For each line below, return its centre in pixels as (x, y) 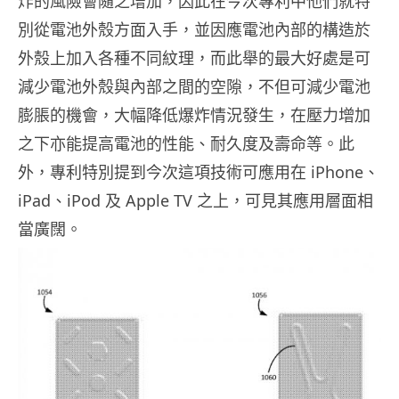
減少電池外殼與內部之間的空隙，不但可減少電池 (194, 86)
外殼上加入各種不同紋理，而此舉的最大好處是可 (194, 57)
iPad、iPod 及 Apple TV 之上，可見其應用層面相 (195, 200)
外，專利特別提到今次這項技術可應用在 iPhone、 (199, 171)
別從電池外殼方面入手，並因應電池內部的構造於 (194, 29)
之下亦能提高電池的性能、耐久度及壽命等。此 (186, 143)
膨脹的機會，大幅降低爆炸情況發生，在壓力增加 (194, 114)
